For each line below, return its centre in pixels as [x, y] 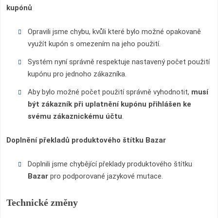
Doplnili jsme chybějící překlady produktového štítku [110, 164]
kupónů [19, 8]
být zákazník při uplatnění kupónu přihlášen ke [109, 104]
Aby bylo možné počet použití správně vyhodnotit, [109, 92]
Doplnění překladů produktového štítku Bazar [86, 140]
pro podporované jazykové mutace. [105, 176]
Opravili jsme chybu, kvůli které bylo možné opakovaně [114, 32]
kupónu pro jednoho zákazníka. [77, 74]
